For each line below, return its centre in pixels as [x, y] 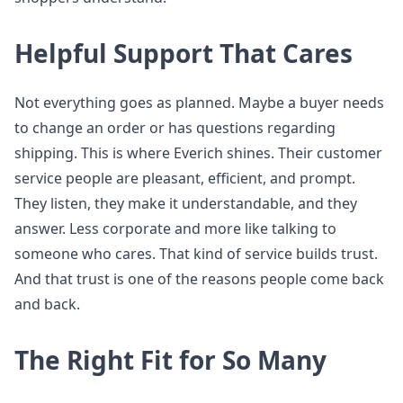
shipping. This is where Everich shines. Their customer [198, 153]
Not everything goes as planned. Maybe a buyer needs [199, 103]
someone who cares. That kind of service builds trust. [196, 254]
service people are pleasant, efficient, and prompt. [185, 178]
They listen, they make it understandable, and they [186, 203]
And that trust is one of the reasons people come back [199, 279]
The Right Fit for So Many [170, 360]
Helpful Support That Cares [184, 53]
